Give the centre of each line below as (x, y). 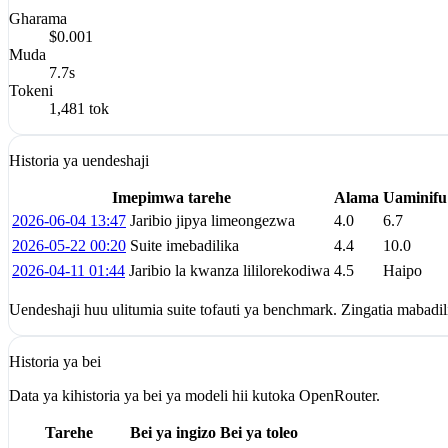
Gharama (38, 19)
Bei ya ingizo (173, 433)
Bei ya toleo (259, 433)
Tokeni (31, 91)
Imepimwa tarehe (171, 198)
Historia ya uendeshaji (79, 161)
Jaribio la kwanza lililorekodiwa (229, 271)
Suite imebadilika (184, 246)
